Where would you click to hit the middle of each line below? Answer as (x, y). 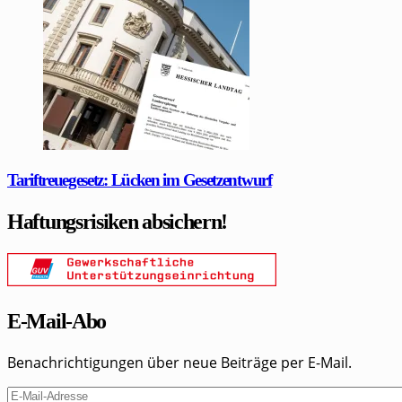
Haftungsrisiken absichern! (118, 221)
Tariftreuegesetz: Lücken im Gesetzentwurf (140, 179)
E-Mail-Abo (57, 322)
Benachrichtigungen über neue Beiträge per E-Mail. (179, 363)
